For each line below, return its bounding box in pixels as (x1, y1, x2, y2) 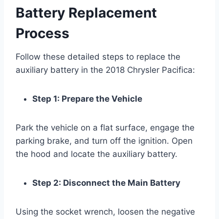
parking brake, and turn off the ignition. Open (16, 135, 193, 146)
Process (16, 24, 69, 42)
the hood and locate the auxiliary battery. (16, 149, 177, 159)
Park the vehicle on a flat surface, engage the (16, 122, 195, 132)
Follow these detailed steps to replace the (16, 51, 180, 62)
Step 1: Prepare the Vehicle (32, 93, 142, 104)
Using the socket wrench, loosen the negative (16, 206, 195, 217)
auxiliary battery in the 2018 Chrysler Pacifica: (16, 65, 195, 75)
